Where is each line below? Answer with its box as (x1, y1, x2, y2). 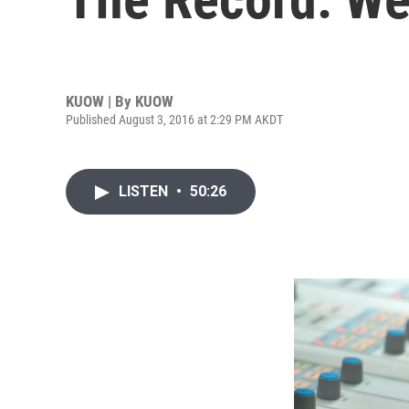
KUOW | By (66, 91, 135, 110)
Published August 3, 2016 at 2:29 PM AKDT (66, 111, 283, 127)
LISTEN (119, 183, 172, 200)
